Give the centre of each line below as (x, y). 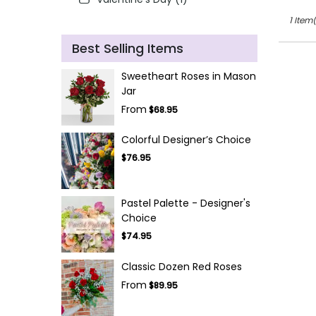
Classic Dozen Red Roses (182, 267)
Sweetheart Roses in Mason (189, 77)
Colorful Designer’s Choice (186, 140)
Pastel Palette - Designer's (186, 203)
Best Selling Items (128, 49)
